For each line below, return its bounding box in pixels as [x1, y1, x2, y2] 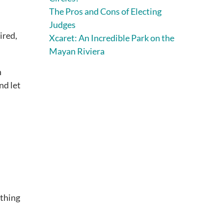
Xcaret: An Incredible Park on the [49, 32, 174, 43]
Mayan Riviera [49, 45, 105, 56]
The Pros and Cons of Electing [49, 5, 162, 17]
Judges [49, 19, 76, 30]
